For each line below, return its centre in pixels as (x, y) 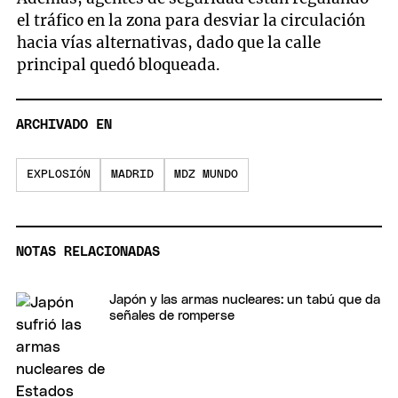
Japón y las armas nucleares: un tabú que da (245, 299)
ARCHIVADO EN (64, 125)
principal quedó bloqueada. (119, 64)
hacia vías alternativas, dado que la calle (169, 42)
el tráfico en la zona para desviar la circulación (191, 20)
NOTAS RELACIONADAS (88, 251)
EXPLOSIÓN (58, 175)
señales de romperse (172, 315)
